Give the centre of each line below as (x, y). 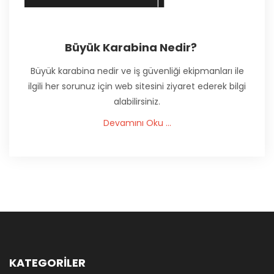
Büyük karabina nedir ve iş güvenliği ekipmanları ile (137, 71)
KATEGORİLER (47, 263)
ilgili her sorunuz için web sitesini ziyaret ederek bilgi (137, 86)
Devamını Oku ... (137, 123)
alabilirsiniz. (137, 102)
